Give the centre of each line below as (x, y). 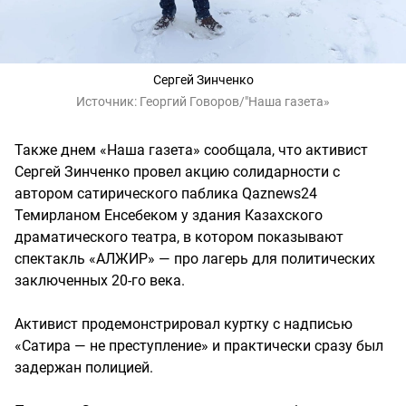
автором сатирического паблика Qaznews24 (166, 194)
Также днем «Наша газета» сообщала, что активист (191, 150)
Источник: (108, 102)
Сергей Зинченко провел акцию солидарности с (177, 172)
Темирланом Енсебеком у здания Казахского (169, 216)
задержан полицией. (84, 368)
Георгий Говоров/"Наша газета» (235, 102)
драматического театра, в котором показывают (179, 237)
